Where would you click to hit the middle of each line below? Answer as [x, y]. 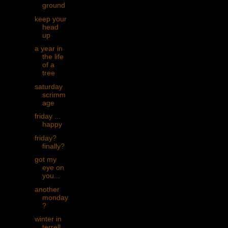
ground [53, 5]
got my [45, 160]
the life [53, 57]
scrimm [54, 94]
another [47, 189]
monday [55, 197]
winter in [48, 219]
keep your [50, 19]
